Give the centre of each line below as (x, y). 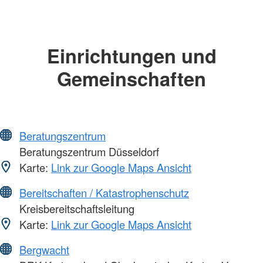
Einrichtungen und (131, 56)
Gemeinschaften (131, 79)
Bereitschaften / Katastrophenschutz (104, 192)
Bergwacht (44, 249)
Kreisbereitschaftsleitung (75, 208)
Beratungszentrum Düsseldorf (88, 151)
